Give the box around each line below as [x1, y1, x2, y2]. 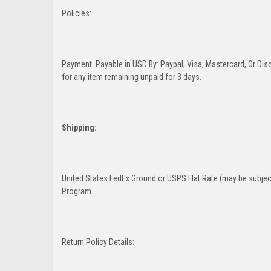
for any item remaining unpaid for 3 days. [62, 71, 201, 82]
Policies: [62, 8, 91, 18]
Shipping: [62, 122, 99, 132]
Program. [62, 186, 93, 196]
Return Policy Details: [62, 237, 136, 247]
